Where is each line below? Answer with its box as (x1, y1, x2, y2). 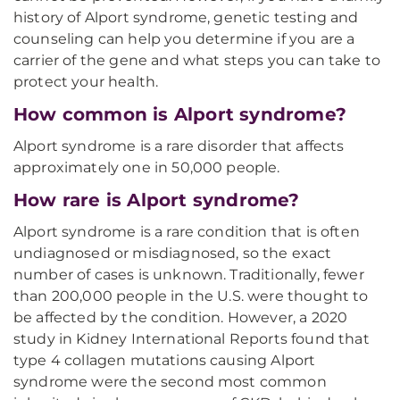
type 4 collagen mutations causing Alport (13, 352, 316, 369)
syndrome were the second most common (13, 373, 327, 390)
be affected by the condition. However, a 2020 (13, 309, 348, 326)
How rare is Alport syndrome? (13, 189, 300, 211)
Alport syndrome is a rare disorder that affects (13, 137, 345, 154)
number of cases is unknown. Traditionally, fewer (13, 266, 364, 283)
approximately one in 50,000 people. (13, 159, 280, 176)
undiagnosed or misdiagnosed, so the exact (13, 245, 332, 262)
